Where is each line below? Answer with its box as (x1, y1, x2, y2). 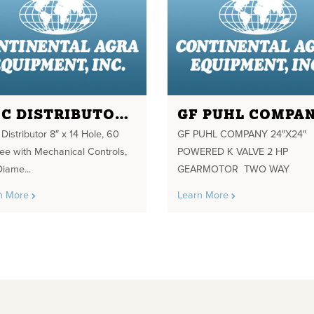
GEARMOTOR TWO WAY (177, 163, 290, 175)
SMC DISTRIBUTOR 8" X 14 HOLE (115, 104, 129, 123)
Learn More (177, 189, 232, 201)
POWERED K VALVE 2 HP (177, 145, 289, 158)
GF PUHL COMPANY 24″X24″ (177, 128, 307, 140)
